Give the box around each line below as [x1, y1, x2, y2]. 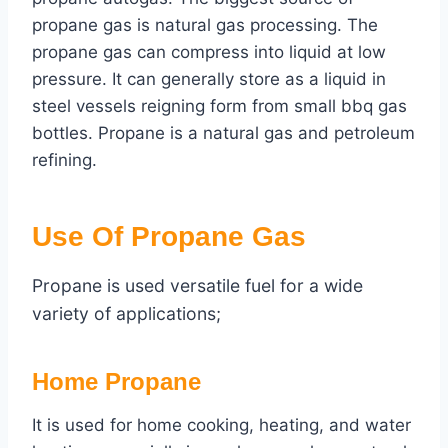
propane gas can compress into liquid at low [32, 42, 386, 63]
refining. [32, 150, 97, 171]
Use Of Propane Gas [32, 221, 306, 253]
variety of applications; [32, 303, 221, 325]
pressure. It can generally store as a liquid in [32, 69, 386, 90]
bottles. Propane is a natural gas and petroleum [32, 123, 415, 144]
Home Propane [32, 368, 201, 396]
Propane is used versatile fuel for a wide [32, 275, 363, 297]
